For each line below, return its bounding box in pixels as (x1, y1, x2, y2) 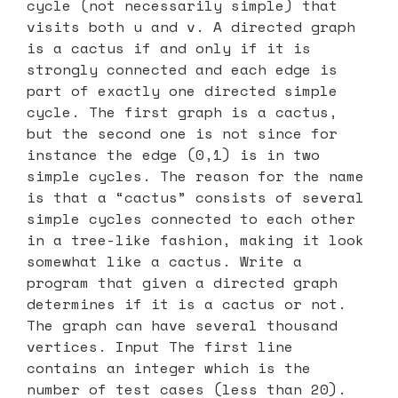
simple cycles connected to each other (27, 207, 355, 229)
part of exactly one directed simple (27, 79, 338, 101)
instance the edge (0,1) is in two (27, 143, 320, 165)
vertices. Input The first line (27, 335, 293, 357)
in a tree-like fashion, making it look (27, 228, 364, 251)
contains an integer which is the (27, 356, 311, 378)
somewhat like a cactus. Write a (27, 250, 302, 272)
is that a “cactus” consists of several (27, 186, 364, 208)
